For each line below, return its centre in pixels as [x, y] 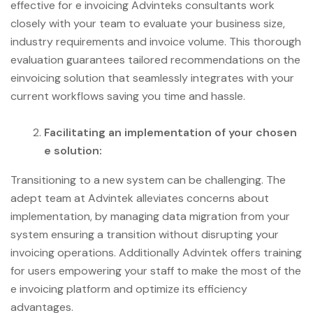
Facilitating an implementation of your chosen [170, 132]
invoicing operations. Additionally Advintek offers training [156, 252]
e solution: [73, 150]
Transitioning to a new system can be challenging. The [148, 180]
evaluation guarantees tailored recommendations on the [155, 59]
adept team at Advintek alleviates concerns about [140, 198]
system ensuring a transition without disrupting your [145, 234]
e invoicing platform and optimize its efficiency [129, 289]
